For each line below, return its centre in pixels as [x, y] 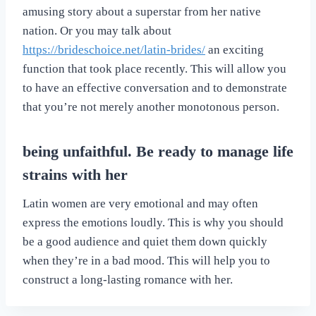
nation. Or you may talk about [97, 30]
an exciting [235, 49]
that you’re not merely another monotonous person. [151, 107]
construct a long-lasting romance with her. [128, 279]
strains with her [75, 174]
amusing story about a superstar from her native [142, 11]
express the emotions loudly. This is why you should [153, 222]
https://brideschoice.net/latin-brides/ [114, 49]
